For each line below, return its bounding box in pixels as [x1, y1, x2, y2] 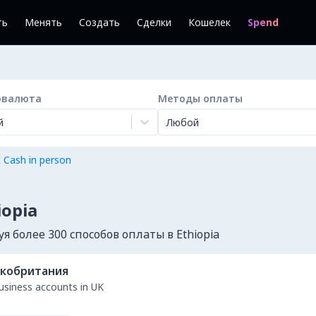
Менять [25, 16, 62, 29]
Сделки [137, 16, 171, 29]
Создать [79, 16, 120, 29]
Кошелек [188, 16, 231, 29]
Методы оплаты [158, 92, 243, 105]
